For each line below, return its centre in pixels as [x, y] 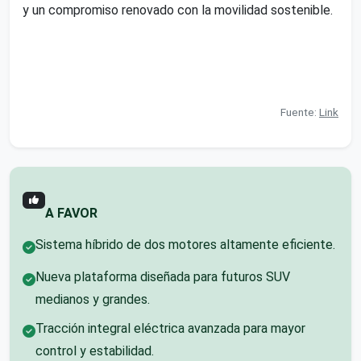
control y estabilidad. [95, 351]
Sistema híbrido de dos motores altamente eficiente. [185, 244]
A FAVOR [71, 213]
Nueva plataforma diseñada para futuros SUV [163, 276]
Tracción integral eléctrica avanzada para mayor [170, 328]
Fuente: [300, 112]
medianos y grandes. [93, 299]
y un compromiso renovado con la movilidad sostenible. [178, 10]
